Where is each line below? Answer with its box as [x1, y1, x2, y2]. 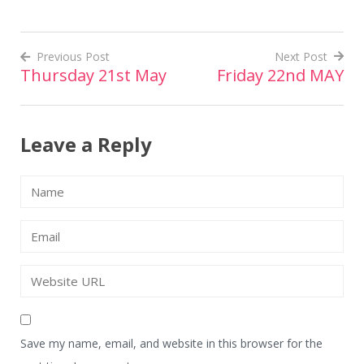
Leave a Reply [20, 130, 152, 158]
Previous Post [37, 48, 110, 64]
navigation [19, 98, 156, 132]
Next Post [275, 48, 327, 64]
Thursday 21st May [20, 63, 167, 86]
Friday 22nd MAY [217, 63, 344, 86]
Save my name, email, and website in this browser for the [20, 335, 323, 351]
